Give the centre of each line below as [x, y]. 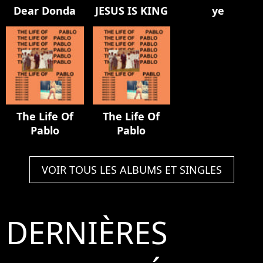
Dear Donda [45, 11]
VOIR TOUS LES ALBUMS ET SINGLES [131, 169]
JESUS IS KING [131, 11]
